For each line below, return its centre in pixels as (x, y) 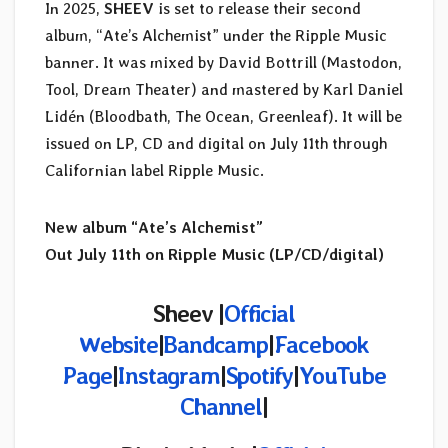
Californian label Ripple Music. (156, 170)
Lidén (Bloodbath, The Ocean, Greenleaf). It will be (223, 116)
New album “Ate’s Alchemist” (154, 227)
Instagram (168, 375)
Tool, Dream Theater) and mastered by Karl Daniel (224, 89)
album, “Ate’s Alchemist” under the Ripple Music (216, 35)
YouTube (342, 375)
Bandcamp (215, 344)
